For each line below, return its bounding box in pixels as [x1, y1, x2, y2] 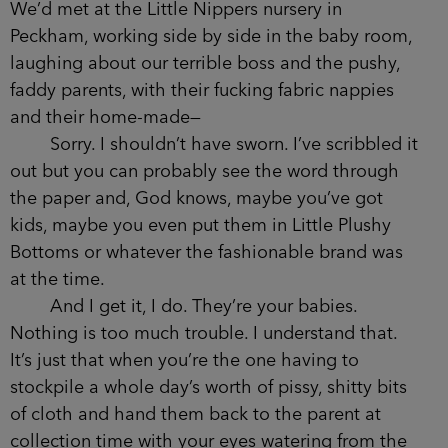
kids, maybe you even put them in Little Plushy [10, 216, 391, 235]
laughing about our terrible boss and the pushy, [10, 54, 400, 73]
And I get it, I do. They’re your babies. [10, 297, 357, 316]
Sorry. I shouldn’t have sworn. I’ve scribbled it [10, 135, 418, 154]
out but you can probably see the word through [10, 162, 399, 181]
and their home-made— [10, 108, 201, 127]
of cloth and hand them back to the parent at [10, 405, 381, 424]
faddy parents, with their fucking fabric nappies [10, 81, 394, 100]
